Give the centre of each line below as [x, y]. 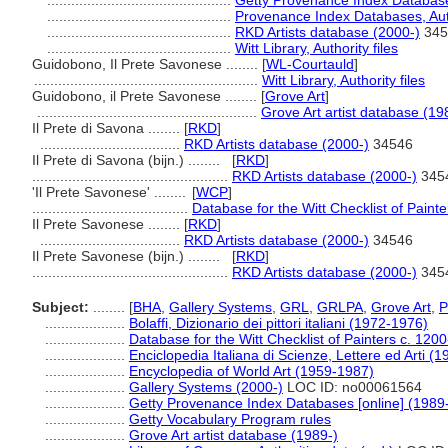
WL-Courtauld [310, 64]
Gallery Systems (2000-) [206, 387]
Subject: [60, 307]
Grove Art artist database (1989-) [233, 435]
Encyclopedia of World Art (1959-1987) [251, 371]
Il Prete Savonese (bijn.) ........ [128, 256]
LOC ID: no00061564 [352, 387]
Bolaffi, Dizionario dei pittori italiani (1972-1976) [278, 323]
